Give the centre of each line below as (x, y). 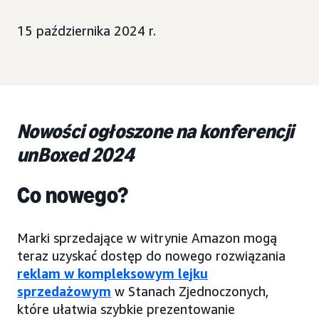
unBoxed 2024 (75, 155)
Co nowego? (73, 195)
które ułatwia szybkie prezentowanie (126, 309)
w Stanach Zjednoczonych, (190, 291)
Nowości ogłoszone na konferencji (156, 131)
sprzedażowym (64, 291)
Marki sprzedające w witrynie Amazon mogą (147, 238)
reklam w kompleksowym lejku (113, 273)
